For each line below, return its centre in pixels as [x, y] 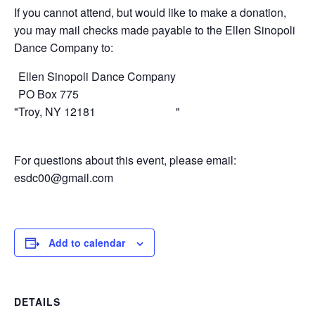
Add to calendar [87, 243]
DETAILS [37, 302]
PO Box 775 [49, 94]
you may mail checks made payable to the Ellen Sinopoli [155, 30]
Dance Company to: [64, 48]
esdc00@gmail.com [64, 178]
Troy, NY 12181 [57, 112]
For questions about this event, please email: [125, 160]
